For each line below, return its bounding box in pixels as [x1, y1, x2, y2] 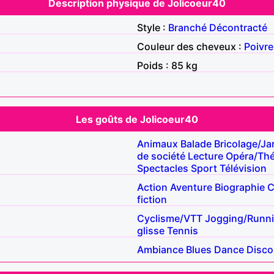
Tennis [167, 224, 198, 237]
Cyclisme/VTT [137, 212, 202, 224]
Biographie [215, 180, 265, 193]
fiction [137, 193, 167, 206]
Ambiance [137, 243, 183, 256]
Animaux [137, 137, 178, 150]
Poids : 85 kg [137, 59, 198, 72]
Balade [180, 137, 212, 150]
